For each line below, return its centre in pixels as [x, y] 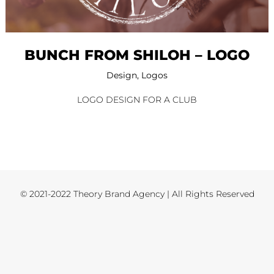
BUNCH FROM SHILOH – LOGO [137, 55]
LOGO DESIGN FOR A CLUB [137, 100]
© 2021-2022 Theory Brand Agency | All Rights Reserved [137, 194]
